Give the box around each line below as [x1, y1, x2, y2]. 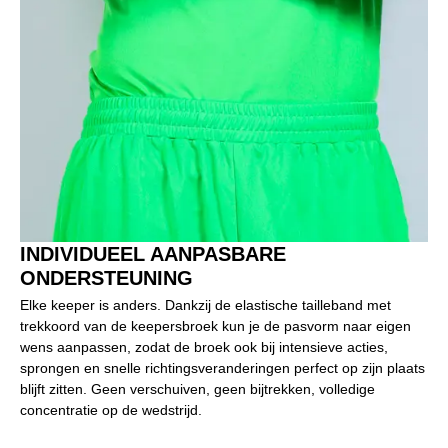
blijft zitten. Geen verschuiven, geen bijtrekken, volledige [20, 381, 375, 398]
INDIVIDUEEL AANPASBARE [20, 243, 286, 266]
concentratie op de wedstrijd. [20, 402, 202, 419]
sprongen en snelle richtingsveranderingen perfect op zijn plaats [20, 360, 425, 377]
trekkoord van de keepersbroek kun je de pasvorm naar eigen [20, 318, 411, 335]
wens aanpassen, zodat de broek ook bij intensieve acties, [20, 339, 388, 356]
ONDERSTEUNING [20, 267, 193, 290]
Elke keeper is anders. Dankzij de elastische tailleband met [20, 297, 391, 314]
